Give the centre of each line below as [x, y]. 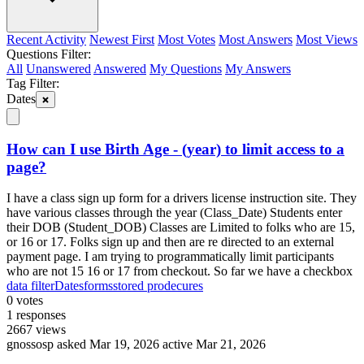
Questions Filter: [49, 54]
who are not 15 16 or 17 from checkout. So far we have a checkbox [180, 271]
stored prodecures [158, 286]
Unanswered [58, 68]
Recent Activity [46, 39]
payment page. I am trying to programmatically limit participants [170, 257]
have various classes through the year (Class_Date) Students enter [174, 213]
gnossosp [30, 344]
